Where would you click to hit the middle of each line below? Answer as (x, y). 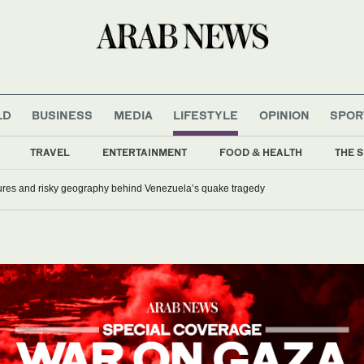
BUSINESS (63, 115)
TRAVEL (50, 152)
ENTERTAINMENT (145, 152)
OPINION (284, 115)
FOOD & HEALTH (261, 152)
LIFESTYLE (206, 115)
